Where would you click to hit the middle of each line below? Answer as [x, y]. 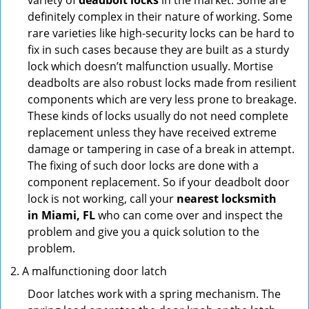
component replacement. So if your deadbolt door [159, 182]
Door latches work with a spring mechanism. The [154, 294]
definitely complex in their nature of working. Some [160, 17]
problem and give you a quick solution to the [143, 232]
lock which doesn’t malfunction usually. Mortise [150, 66]
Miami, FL [68, 215]
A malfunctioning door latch [94, 271]
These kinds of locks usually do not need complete [158, 116]
